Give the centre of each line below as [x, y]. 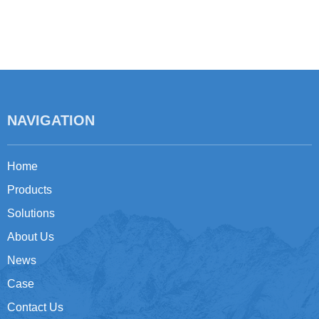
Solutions [31, 214]
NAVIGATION [51, 121]
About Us [31, 237]
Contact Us [35, 308]
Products [30, 190]
